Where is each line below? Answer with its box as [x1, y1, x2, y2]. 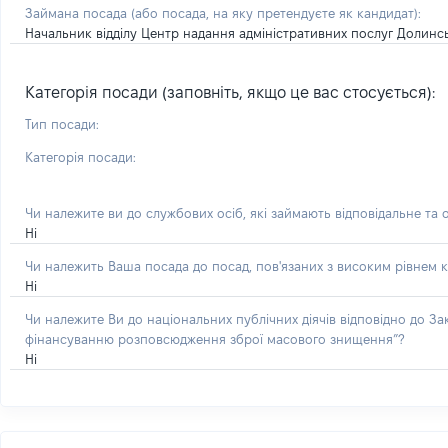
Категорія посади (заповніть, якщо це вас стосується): [25, 84, 435, 101]
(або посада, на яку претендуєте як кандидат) [131, 6, 418, 20]
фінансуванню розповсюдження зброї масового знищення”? [25, 332, 404, 346]
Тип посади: [25, 117, 99, 131]
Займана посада [25, 6, 131, 20]
